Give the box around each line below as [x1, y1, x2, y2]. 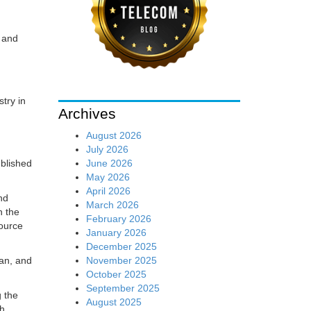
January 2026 [85, 226, 146, 238]
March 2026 [85, 199, 139, 210]
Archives [58, 105, 116, 121]
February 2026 [85, 212, 151, 224]
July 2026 [85, 143, 128, 155]
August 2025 [85, 296, 142, 308]
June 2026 [85, 157, 133, 169]
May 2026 [85, 171, 130, 183]
